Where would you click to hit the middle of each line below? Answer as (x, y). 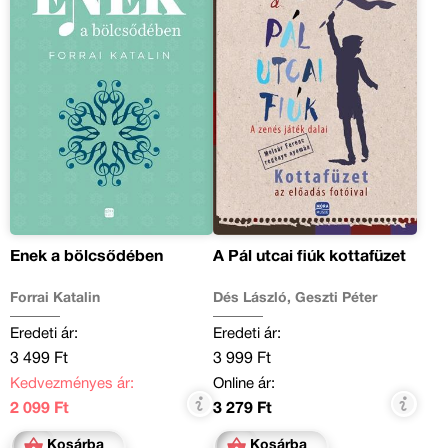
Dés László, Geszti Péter (295, 299)
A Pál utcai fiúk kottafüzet (310, 257)
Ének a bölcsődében (86, 257)
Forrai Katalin (55, 299)
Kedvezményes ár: (72, 384)
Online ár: (244, 384)
